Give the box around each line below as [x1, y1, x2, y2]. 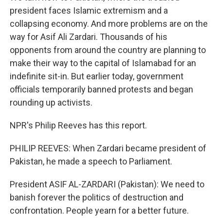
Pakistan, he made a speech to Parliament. [10, 156, 172, 166]
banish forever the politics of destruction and [10, 192, 183, 202]
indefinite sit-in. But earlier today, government [10, 71, 183, 81]
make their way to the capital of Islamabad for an [10, 58, 196, 68]
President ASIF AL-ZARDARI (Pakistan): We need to [10, 179, 204, 189]
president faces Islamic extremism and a [10, 5, 168, 16]
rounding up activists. [10, 97, 92, 108]
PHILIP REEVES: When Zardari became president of [10, 143, 206, 153]
